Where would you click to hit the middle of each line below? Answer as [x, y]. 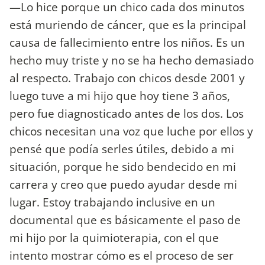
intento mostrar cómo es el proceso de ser [122, 256]
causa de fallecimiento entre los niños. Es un [127, 43]
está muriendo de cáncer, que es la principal [128, 25]
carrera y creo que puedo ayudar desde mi [123, 185]
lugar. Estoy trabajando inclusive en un [112, 202]
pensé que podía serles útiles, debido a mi [122, 149]
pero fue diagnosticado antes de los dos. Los [127, 114]
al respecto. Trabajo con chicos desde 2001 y [127, 78]
